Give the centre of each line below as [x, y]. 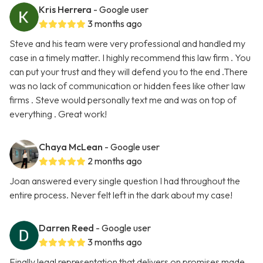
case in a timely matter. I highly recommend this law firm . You [130, 58]
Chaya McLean [71, 147]
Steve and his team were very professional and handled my [127, 44]
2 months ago [115, 161]
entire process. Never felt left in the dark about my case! [121, 195]
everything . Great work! [58, 114]
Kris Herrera [65, 10]
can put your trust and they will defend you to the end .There [129, 72]
